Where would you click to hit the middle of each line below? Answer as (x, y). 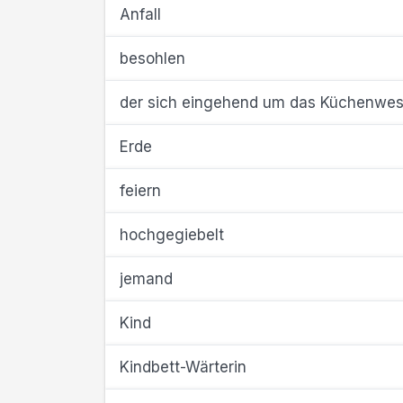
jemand (146, 279)
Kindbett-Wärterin (183, 367)
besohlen (152, 58)
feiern (140, 191)
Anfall (140, 14)
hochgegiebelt (172, 235)
